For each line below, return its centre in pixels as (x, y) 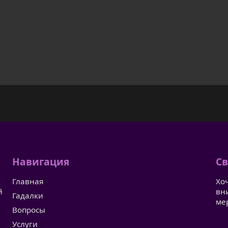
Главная (28, 181)
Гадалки (28, 196)
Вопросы (29, 210)
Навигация (41, 162)
